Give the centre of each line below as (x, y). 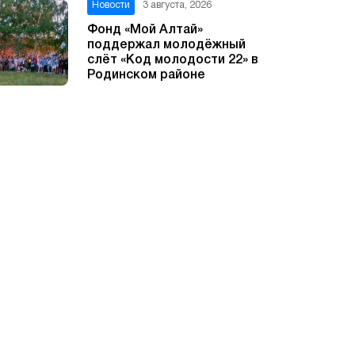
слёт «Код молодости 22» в (173, 60)
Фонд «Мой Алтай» (145, 30)
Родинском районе (146, 75)
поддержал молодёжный (166, 45)
